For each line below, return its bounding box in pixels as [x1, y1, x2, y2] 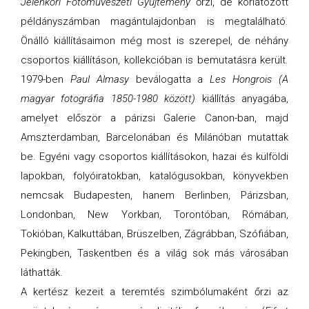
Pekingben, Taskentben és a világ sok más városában [21, 246, 288, 259]
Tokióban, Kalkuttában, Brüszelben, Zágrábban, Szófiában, [21, 227, 288, 240]
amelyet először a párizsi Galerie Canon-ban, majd [21, 111, 288, 124]
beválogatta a [128, 72, 210, 86]
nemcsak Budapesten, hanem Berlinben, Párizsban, [21, 188, 288, 201]
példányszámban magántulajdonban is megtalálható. [21, 14, 288, 28]
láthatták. [21, 266, 63, 279]
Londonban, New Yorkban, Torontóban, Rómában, [21, 208, 288, 221]
